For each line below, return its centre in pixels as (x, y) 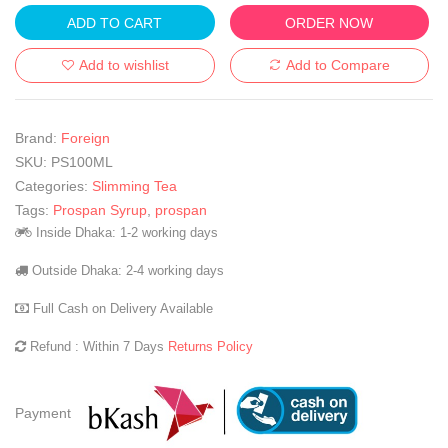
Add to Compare (338, 65)
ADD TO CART (115, 22)
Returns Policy (210, 346)
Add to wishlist (123, 65)
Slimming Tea (134, 186)
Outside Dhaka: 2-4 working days (126, 270)
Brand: (36, 138)
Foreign (85, 138)
